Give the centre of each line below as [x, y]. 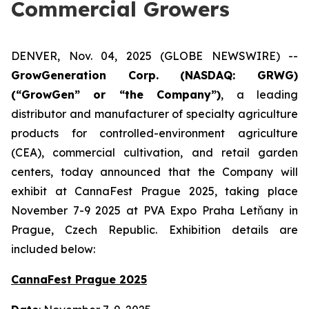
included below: [53, 249]
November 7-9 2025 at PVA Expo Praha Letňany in [154, 210]
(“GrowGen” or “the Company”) [116, 94]
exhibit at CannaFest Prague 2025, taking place [154, 191]
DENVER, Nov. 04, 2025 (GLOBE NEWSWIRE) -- [154, 56]
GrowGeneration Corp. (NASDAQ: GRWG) [154, 75]
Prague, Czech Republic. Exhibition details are [154, 230]
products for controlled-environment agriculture [154, 133]
